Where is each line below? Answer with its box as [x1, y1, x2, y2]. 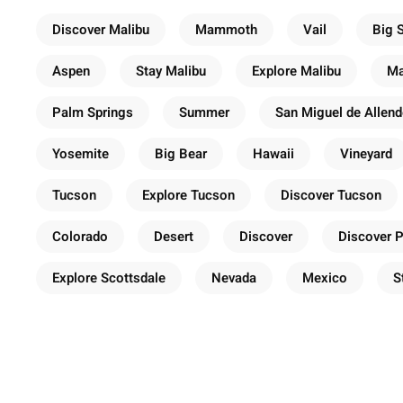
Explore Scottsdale [52, 267, 166, 288]
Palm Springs [52, 102, 133, 122]
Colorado [52, 226, 108, 246]
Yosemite [52, 143, 109, 164]
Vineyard [340, 143, 392, 164]
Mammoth [195, 19, 257, 40]
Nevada [211, 267, 256, 288]
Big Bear [155, 143, 207, 164]
